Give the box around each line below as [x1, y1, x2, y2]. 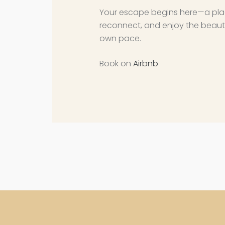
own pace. [99, 33, 142, 45]
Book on [99, 58, 134, 70]
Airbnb [133, 58, 159, 70]
